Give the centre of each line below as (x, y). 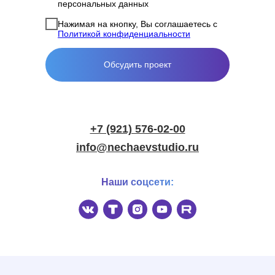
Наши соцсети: (137, 182)
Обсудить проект (137, 65)
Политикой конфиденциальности (124, 33)
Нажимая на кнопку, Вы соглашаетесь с (137, 24)
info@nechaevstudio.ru (137, 148)
